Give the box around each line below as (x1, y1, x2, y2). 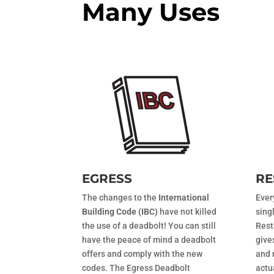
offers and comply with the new (82, 248, 203, 259)
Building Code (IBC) (82, 206, 158, 217)
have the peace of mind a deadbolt (82, 234, 217, 245)
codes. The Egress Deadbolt (82, 262, 191, 273)
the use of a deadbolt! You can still (82, 220, 217, 231)
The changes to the (82, 192, 159, 202)
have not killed (158, 206, 217, 217)
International (158, 192, 210, 202)
